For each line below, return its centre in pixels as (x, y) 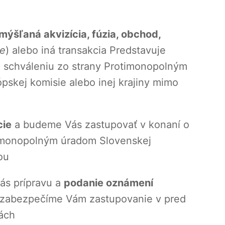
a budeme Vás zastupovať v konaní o (100, 125)
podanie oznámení (108, 183)
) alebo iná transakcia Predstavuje (86, 50)
